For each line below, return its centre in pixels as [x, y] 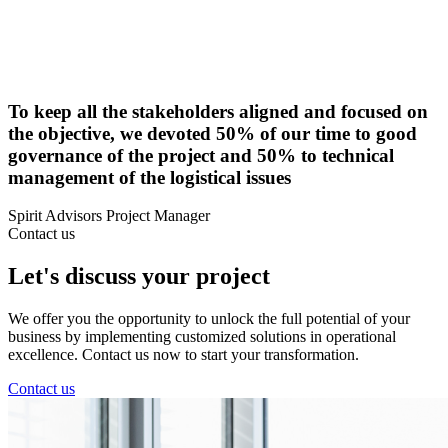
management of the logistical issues [149, 177]
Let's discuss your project [139, 276]
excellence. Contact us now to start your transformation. [183, 355]
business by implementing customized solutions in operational [202, 337]
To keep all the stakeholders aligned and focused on [218, 111]
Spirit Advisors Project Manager [109, 216]
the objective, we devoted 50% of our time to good [212, 133]
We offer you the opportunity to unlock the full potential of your [209, 319]
